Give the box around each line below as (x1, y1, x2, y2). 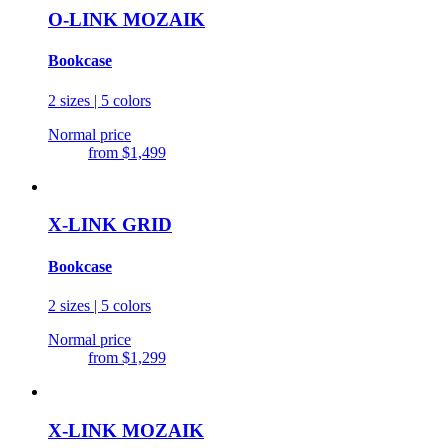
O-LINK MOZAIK (48, 9, 205, 31)
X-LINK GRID (48, 214, 172, 236)
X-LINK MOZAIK (48, 419, 204, 441)
